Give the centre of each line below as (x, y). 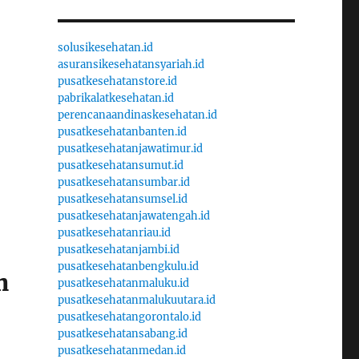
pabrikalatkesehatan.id (115, 98)
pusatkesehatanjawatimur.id (130, 148)
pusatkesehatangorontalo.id (129, 317)
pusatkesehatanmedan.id (121, 350)
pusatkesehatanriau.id (114, 232)
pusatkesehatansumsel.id (122, 199)
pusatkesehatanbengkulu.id (128, 266)
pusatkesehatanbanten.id (122, 131)
